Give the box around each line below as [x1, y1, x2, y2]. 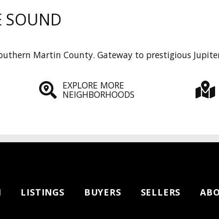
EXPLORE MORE [62, 79, 124, 91]
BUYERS [84, 186, 121, 198]
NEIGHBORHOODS [62, 88, 134, 101]
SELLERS [140, 186, 181, 198]
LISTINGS [21, 186, 65, 198]
